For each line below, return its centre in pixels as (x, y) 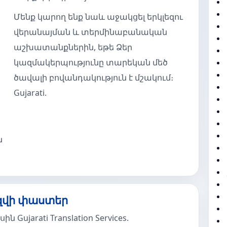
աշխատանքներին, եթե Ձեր (73, 47)
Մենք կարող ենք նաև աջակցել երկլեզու (99, 17)
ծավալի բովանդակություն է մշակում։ (94, 78)
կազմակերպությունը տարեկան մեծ (91, 62)
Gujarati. (30, 93)
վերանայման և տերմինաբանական (91, 32)
